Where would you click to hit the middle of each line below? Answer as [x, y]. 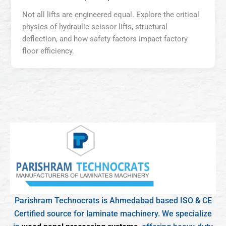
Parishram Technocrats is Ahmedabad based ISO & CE [113, 201]
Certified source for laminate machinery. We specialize [113, 214]
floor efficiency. [48, 51]
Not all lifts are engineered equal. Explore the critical [111, 15]
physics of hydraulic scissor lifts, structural [95, 27]
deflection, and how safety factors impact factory [105, 39]
